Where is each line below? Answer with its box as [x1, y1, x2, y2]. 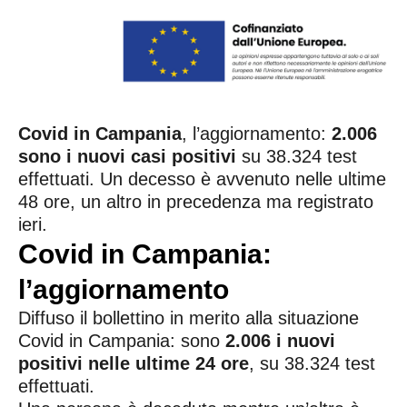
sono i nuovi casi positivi [18, 145, 236, 166]
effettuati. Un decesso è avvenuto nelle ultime [18, 168, 386, 189]
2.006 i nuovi [225, 330, 335, 351]
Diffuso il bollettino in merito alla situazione [18, 307, 359, 328]
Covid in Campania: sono [18, 330, 225, 351]
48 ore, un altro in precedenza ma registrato [18, 191, 373, 212]
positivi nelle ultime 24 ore [18, 352, 249, 373]
